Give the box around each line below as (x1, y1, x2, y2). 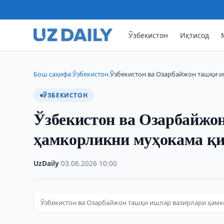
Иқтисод (180, 30, 209, 40)
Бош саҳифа (33, 69, 71, 78)
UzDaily (33, 159, 59, 168)
